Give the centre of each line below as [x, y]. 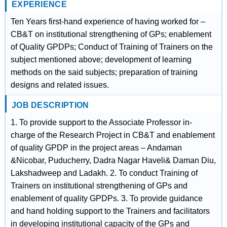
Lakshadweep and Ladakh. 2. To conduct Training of [104, 173]
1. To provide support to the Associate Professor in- [101, 122]
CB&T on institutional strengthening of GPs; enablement [111, 34]
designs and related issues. [60, 85]
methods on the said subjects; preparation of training [104, 72]
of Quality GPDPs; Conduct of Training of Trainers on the [111, 47]
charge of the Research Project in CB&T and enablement [112, 135]
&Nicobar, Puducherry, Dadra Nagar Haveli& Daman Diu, [113, 160]
